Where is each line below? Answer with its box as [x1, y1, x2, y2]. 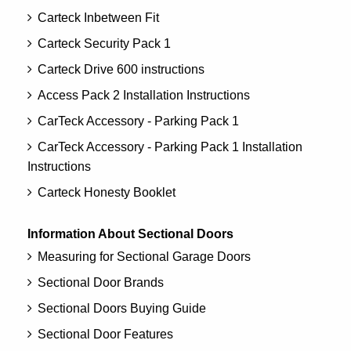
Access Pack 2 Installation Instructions [38, 88, 250, 102]
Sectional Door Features [38, 327, 173, 341]
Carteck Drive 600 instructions [38, 62, 204, 76]
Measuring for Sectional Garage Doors [38, 249, 251, 263]
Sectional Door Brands [38, 275, 164, 289]
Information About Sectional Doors [27, 226, 233, 241]
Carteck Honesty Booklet [38, 185, 175, 199]
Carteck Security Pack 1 [38, 36, 171, 50]
